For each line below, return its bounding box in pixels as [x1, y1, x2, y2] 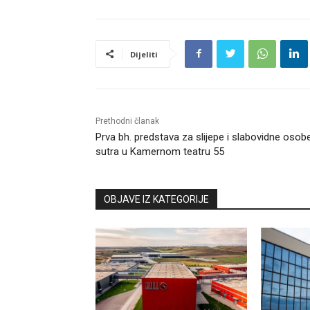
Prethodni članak [95, 116, 159, 126]
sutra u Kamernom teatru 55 [95, 145, 224, 158]
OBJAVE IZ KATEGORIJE [104, 193, 209, 205]
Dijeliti [130, 48, 158, 60]
